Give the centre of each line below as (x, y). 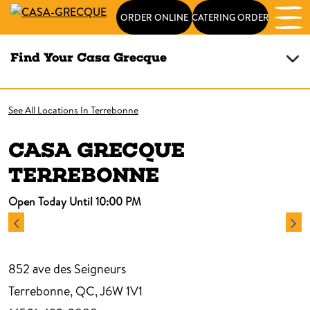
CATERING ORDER (230, 17)
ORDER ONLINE (154, 17)
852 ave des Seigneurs (67, 269)
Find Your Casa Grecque (89, 57)
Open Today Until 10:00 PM (75, 201)
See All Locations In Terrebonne (73, 110)
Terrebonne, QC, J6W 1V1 (75, 291)
